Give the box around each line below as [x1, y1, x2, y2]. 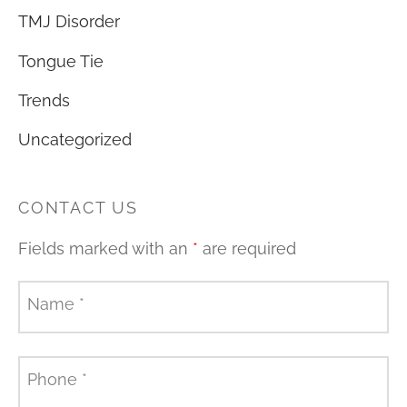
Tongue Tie [18, 51, 104, 71]
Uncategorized [18, 130, 132, 150]
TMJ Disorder [18, 11, 120, 31]
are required [198, 238, 296, 258]
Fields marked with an [18, 238, 193, 258]
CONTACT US [18, 197, 138, 217]
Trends [18, 91, 70, 111]
